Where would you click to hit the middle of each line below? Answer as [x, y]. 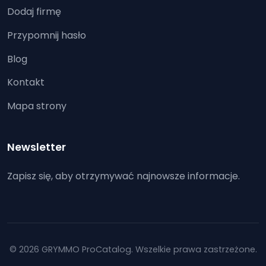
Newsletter [37, 148]
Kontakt [26, 83]
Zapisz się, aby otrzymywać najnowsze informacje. [123, 176]
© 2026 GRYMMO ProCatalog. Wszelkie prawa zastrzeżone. [133, 250]
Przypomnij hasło [47, 35]
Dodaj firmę [34, 11]
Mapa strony [37, 106]
